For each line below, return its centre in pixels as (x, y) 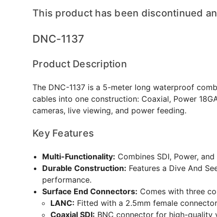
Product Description (80, 64)
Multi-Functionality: (79, 156)
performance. (67, 180)
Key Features (63, 133)
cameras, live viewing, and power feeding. (109, 110)
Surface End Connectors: (90, 191)
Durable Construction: (84, 168)
